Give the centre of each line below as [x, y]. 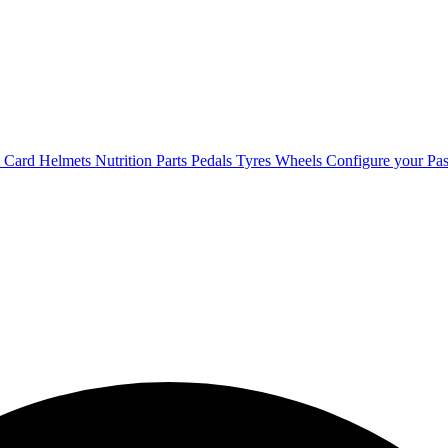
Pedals [213, 160]
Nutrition [125, 160]
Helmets [67, 160]
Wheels [300, 160]
